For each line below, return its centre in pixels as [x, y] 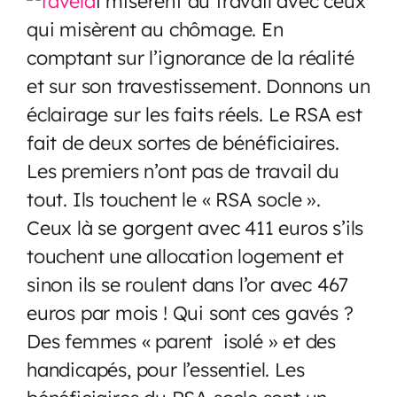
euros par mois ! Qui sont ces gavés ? [190, 312]
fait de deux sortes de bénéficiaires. [183, 142]
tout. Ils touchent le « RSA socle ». [174, 198]
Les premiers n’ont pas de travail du [183, 170]
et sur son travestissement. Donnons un [198, 85]
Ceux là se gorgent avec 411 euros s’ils [195, 227]
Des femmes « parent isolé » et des [181, 340]
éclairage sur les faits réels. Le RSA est [195, 113]
